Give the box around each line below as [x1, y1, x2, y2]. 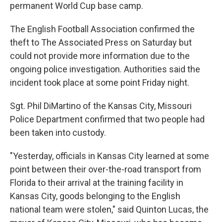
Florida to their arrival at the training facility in [10, 177, 183, 188]
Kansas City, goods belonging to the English [10, 191, 180, 201]
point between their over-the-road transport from [10, 164, 201, 174]
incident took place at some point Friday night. [10, 77, 189, 88]
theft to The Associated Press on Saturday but [10, 37, 192, 48]
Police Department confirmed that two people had [10, 114, 205, 124]
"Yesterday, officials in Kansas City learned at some [10, 151, 209, 161]
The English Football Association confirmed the [10, 24, 195, 34]
